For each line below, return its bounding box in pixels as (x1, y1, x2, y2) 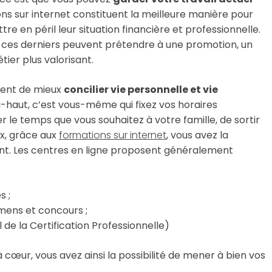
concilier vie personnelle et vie (64, 82, 218, 97)
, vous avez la (166, 127, 228, 142)
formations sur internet (59, 127, 166, 142)
